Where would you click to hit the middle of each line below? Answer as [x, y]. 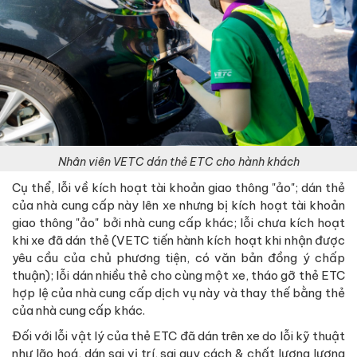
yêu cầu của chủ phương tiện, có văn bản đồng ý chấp [178, 258]
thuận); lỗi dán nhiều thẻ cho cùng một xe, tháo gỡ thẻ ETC [178, 276]
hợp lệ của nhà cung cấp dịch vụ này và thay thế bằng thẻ [178, 293]
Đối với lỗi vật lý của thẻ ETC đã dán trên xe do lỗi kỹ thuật [178, 336]
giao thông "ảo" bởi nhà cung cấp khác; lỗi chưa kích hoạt [178, 223]
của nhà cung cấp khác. [78, 311]
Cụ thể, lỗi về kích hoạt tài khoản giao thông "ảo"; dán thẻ [178, 188]
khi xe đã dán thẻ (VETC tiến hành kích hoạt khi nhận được [178, 241]
